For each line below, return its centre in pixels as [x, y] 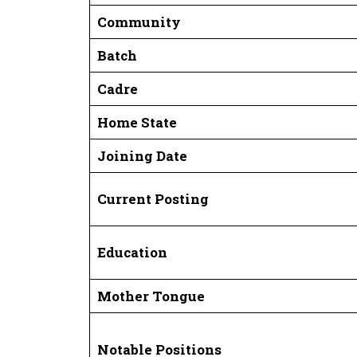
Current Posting [153, 198]
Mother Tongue [151, 296]
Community [139, 22]
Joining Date [142, 155]
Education [132, 252]
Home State [137, 122]
